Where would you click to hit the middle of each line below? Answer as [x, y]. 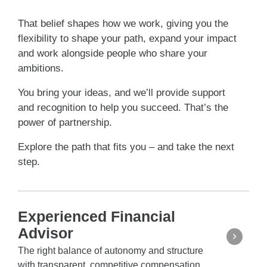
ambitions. [41, 69]
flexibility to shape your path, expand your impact [127, 39]
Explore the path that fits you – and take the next [126, 147]
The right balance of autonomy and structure [111, 251]
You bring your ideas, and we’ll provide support [122, 93]
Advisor [46, 233]
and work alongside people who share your [113, 54]
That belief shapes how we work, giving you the [123, 24]
